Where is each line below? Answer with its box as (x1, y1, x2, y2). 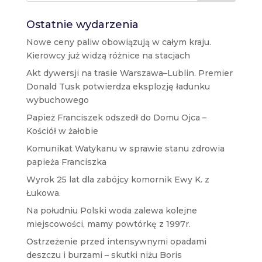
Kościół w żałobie (26, 125, 98, 136)
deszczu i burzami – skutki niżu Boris (26, 249, 182, 260)
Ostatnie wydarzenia (26, 18, 139, 31)
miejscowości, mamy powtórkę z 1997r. (26, 218, 191, 229)
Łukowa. (26, 187, 61, 198)
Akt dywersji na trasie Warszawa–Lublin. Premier (26, 67, 233, 78)
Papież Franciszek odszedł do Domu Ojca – (26, 112, 206, 123)
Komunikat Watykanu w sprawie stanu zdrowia (26, 143, 225, 154)
